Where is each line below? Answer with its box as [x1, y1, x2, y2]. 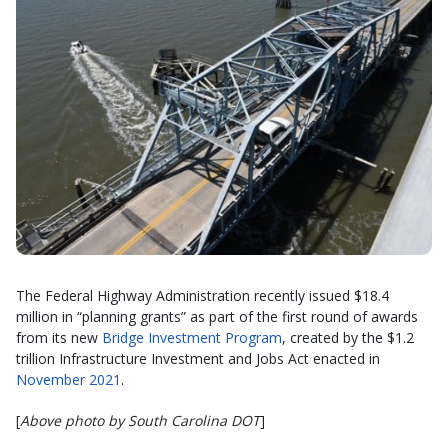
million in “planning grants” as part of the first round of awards [16, 307, 418, 327]
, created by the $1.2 [282, 328, 414, 348]
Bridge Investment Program [102, 328, 282, 348]
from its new [16, 328, 102, 348]
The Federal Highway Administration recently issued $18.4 [16, 286, 389, 306]
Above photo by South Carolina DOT [20, 411, 260, 431]
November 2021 [16, 370, 121, 390]
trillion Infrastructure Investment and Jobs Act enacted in [16, 349, 380, 369]
